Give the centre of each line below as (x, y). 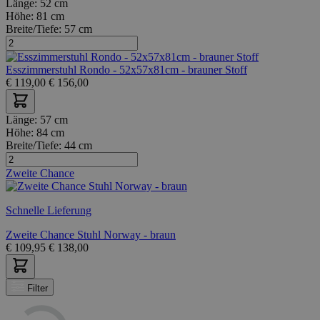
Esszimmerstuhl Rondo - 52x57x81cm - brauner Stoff (126, 69)
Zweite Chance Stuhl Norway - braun (91, 234)
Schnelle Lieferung (49, 210)
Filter (37, 289)
